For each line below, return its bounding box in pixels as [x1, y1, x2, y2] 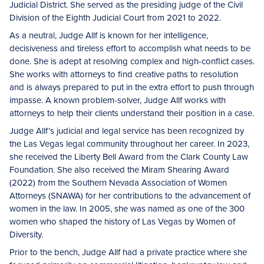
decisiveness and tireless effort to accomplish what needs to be [9, 42, 250, 55]
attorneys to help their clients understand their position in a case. [9, 107, 254, 120]
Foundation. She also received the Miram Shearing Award [9, 163, 229, 176]
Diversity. [9, 228, 43, 241]
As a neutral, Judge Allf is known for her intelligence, [9, 29, 208, 42]
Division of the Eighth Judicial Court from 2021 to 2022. [9, 11, 221, 24]
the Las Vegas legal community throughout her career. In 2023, [9, 137, 249, 150]
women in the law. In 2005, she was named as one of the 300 [9, 202, 245, 215]
